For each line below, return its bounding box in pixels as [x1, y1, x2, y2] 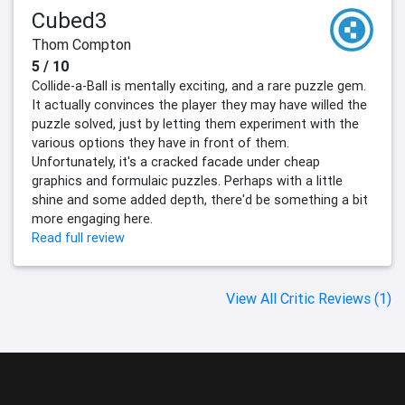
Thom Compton [32, 35, 131, 54]
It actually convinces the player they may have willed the [32, 97, 367, 114]
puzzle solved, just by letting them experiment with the [32, 116, 359, 133]
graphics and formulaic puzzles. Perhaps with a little [32, 173, 343, 190]
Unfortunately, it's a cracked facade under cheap [32, 154, 320, 171]
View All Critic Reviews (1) [226, 289, 391, 308]
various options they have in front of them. [32, 135, 289, 152]
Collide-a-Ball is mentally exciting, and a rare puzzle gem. [32, 78, 366, 95]
